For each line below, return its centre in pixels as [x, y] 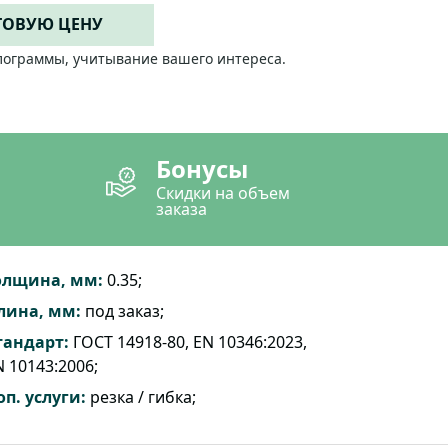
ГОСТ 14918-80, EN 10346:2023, [187, 342]
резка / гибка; [140, 397]
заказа [181, 209]
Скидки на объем [222, 193]
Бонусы [201, 168]
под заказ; [122, 311]
